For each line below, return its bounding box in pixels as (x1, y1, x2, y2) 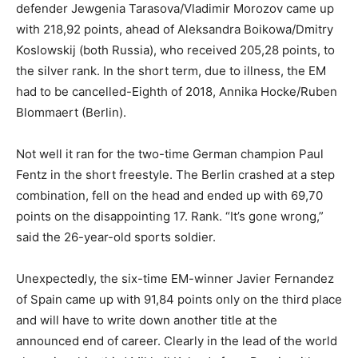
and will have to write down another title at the (16, 312, 277, 328)
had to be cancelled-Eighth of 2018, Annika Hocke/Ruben (16, 83, 337, 99)
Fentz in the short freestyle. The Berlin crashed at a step (16, 166, 335, 182)
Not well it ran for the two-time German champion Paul (16, 145, 324, 161)
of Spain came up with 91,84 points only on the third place (16, 291, 342, 307)
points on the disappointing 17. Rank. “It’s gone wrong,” (16, 208, 324, 224)
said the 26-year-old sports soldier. (16, 229, 216, 245)
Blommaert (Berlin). (16, 104, 126, 120)
